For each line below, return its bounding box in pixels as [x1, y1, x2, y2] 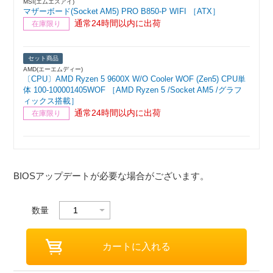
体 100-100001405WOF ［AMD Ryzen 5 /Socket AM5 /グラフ [23, 85, 243, 95]
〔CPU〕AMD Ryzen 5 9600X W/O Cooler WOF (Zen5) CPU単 [23, 74, 246, 84]
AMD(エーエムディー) [23, 66, 83, 73]
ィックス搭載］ [23, 96, 79, 106]
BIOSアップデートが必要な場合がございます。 [13, 171, 210, 182]
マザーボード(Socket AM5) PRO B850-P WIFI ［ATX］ [23, 7, 221, 16]
